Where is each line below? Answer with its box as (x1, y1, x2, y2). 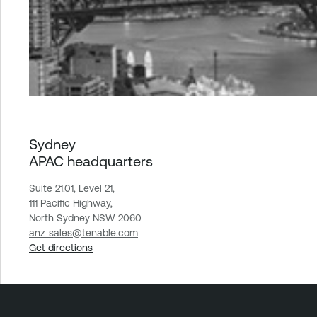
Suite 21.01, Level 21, (29, 183, 115, 195)
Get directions (29, 242, 93, 254)
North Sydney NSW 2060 (29, 212, 142, 224)
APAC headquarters (29, 153, 153, 170)
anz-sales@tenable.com (29, 227, 138, 239)
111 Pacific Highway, (29, 197, 113, 209)
